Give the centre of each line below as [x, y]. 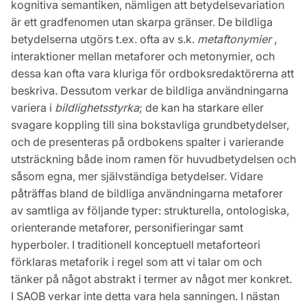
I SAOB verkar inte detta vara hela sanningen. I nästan [145, 296]
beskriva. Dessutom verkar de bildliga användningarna [150, 90]
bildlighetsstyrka [97, 107]
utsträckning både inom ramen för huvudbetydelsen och [153, 159]
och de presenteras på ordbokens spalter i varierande [147, 142]
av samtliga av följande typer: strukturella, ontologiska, [150, 210]
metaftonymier [234, 39]
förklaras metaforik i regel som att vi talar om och [136, 261]
